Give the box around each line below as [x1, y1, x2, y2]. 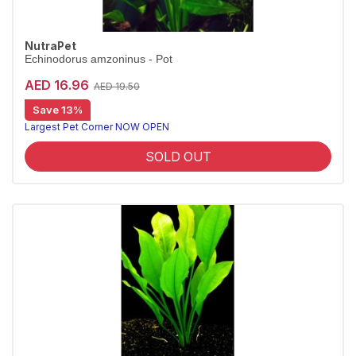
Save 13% [33, 103, 83, 116]
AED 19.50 [94, 80, 140, 92]
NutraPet [25, 40, 76, 52]
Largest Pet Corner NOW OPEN [25, 121, 169, 133]
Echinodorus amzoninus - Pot [25, 53, 172, 65]
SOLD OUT [145, 149, 211, 164]
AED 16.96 [25, 76, 89, 93]
